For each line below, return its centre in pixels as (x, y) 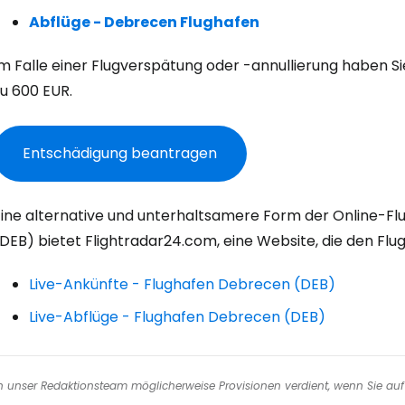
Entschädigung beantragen (120, 153)
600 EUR (41, 91)
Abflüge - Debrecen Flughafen (144, 22)
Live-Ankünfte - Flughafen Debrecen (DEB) (182, 284)
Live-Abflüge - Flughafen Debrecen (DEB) (177, 317)
